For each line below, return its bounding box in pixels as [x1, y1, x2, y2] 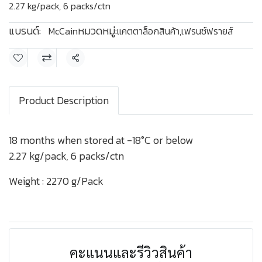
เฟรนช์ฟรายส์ [181, 24, 233, 38]
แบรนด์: [9, 23, 41, 39]
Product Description [19, 92, 109, 108]
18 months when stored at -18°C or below [9, 132, 193, 148]
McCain [49, 24, 78, 38]
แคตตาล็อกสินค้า [117, 24, 180, 38]
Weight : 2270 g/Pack [9, 173, 104, 189]
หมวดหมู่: [78, 23, 117, 39]
